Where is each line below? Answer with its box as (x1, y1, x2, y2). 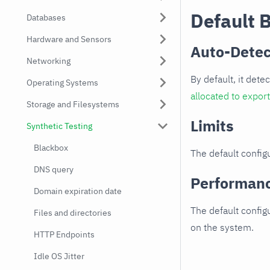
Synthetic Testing (27, 121, 92, 131)
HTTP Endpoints (34, 229, 95, 240)
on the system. (190, 221, 254, 234)
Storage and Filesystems (27, 99, 119, 110)
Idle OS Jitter (34, 251, 84, 262)
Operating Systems (27, 77, 98, 88)
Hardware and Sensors (27, 34, 111, 45)
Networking (27, 55, 71, 66)
